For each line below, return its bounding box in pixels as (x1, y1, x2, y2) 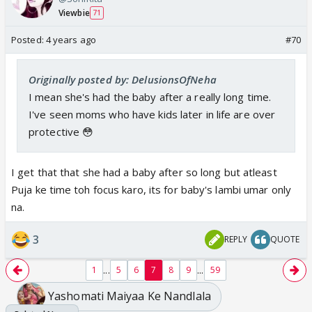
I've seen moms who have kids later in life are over (29, 107, 276, 121)
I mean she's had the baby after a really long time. (29, 89, 272, 104)
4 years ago (45, 33, 96, 46)
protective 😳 (29, 124, 94, 139)
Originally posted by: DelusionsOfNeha (29, 72, 217, 86)
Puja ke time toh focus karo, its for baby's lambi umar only (11, 182, 291, 196)
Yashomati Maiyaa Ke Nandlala (48, 288, 211, 304)
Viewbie (58, 6, 90, 19)
